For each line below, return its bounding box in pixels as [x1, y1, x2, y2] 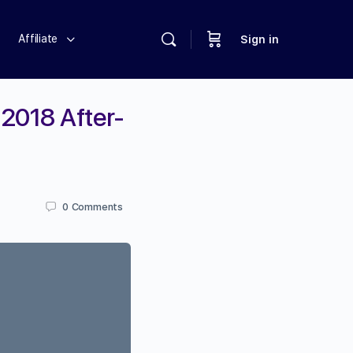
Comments [71, 200, 123, 213]
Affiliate [18, 32, 58, 45]
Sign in [240, 33, 279, 46]
